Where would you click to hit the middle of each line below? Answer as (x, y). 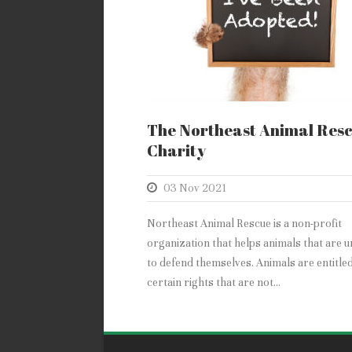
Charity (176, 151)
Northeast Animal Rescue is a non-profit (244, 224)
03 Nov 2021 (195, 189)
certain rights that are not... (214, 283)
